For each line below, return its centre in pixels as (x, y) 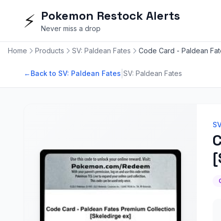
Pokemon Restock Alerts (110, 16)
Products (50, 51)
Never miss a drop (71, 28)
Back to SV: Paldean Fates (76, 73)
